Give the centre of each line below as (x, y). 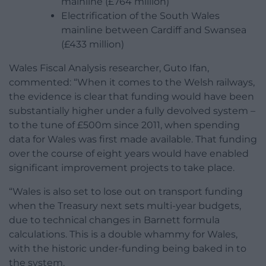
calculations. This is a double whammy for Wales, (123, 235)
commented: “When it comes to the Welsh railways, (132, 83)
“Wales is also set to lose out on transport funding (126, 192)
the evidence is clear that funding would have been (132, 97)
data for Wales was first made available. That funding (133, 140)
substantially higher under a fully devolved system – (132, 111)
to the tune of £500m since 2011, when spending (124, 125)
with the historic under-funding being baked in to (128, 249)
